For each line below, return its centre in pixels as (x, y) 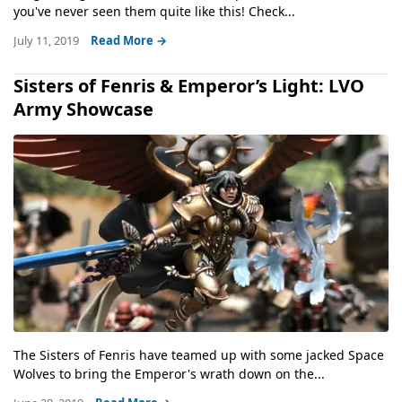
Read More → (129, 40)
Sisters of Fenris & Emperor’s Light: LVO (189, 85)
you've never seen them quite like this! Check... (154, 11)
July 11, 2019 (48, 40)
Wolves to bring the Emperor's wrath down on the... (169, 373)
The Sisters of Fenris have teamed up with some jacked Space (199, 354)
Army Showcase (83, 109)
